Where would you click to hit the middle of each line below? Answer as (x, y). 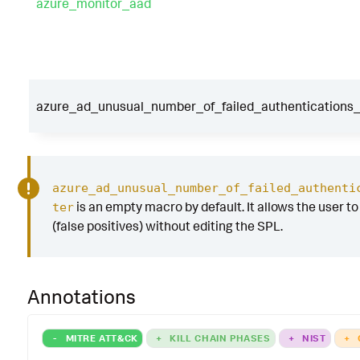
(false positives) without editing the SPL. (167, 226)
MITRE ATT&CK (100, 338)
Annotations (82, 297)
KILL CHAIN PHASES (219, 338)
